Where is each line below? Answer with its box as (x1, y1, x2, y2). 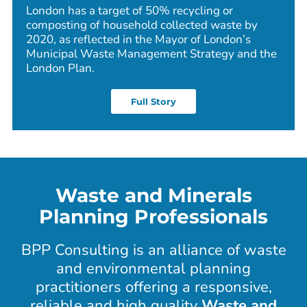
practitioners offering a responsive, (35, 277, 272, 298)
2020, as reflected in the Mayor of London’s (25, 32, 251, 48)
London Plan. (25, 60, 95, 77)
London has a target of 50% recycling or (25, 3, 234, 19)
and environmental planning (56, 258, 251, 280)
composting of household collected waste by (25, 17, 258, 34)
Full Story (130, 96, 177, 108)
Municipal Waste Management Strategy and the (25, 46, 278, 62)
